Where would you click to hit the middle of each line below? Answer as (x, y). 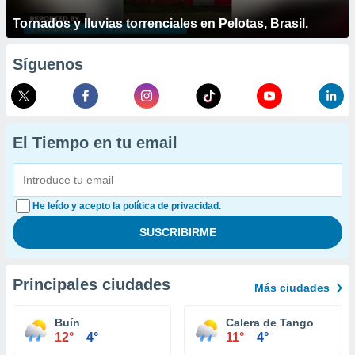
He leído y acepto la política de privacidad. (127, 206)
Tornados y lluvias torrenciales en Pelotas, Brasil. (160, 23)
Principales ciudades (92, 284)
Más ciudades (292, 288)
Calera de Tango (270, 323)
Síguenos (48, 64)
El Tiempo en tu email (95, 143)
